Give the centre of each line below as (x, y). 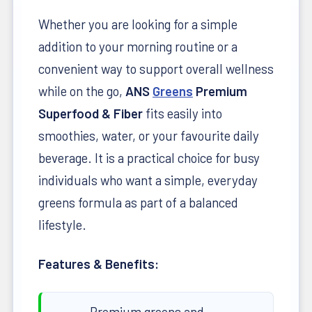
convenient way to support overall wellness (156, 68)
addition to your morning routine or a (138, 46)
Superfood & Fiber (91, 113)
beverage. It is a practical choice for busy (149, 157)
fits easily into (182, 113)
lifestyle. (62, 224)
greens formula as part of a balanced (138, 202)
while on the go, (82, 91)
